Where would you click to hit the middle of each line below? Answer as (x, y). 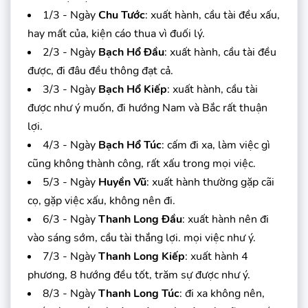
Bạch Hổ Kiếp (133, 89)
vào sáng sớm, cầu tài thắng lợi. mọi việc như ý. (142, 238)
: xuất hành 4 (217, 256)
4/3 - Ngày (70, 145)
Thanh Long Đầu (140, 219)
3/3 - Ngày (70, 89)
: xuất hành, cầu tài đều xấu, (212, 15)
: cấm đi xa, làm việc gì (216, 145)
